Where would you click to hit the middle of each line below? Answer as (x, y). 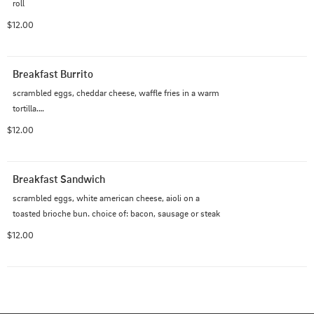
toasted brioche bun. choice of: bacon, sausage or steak (116, 213)
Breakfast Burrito (53, 74)
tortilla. (26, 108)
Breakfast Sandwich (59, 179)
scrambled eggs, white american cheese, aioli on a (106, 198)
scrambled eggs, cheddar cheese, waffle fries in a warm (116, 93)
